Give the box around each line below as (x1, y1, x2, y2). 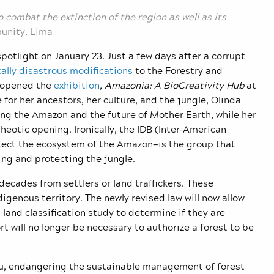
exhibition (54, 78, 100, 93)
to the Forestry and (133, 63, 223, 78)
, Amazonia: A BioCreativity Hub (100, 78, 244, 93)
